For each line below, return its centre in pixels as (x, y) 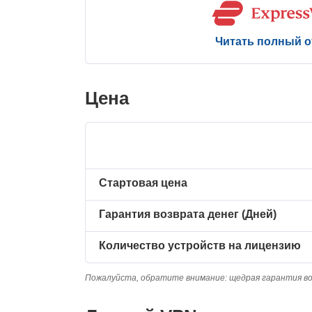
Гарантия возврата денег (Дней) (188, 214)
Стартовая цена (143, 183)
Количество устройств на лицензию (200, 246)
